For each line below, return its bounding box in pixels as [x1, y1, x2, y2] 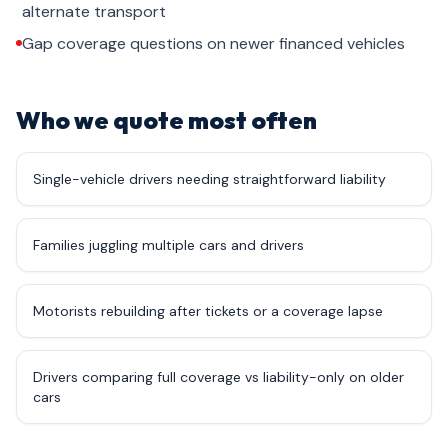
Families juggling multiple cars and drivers [33, 236, 304, 254]
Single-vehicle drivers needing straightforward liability [33, 170, 386, 188]
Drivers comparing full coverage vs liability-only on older [33, 368, 404, 386]
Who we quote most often [16, 105, 317, 135]
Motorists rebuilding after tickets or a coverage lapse [33, 302, 383, 320]
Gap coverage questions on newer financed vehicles [22, 33, 405, 54]
